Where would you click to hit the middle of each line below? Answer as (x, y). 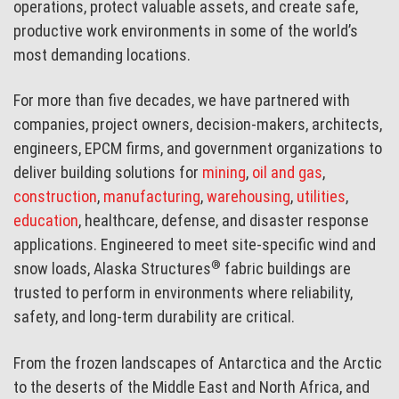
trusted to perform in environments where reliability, (183, 293)
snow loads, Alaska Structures (113, 269)
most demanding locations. (102, 54)
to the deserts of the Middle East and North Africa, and (192, 387)
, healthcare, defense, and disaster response (224, 221)
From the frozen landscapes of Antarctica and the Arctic (198, 363)
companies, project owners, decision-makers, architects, (198, 125)
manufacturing (152, 197)
